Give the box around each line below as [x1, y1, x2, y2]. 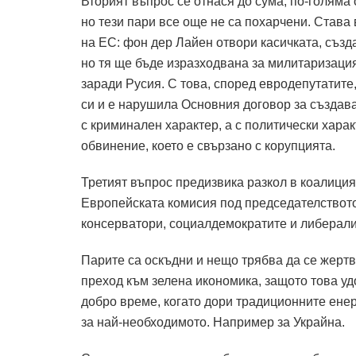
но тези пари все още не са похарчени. [81, 14, 311, 29]
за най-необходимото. [81, 315, 210, 329]
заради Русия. [81, 76, 164, 91]
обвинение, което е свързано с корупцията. [81, 138, 335, 153]
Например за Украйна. [213, 315, 345, 329]
